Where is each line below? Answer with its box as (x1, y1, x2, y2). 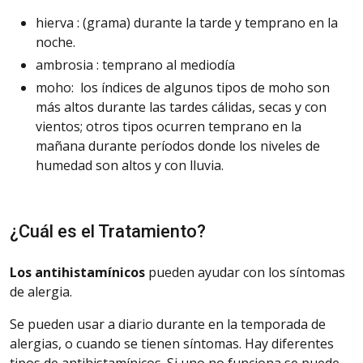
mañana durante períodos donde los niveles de (36, 136, 320, 155)
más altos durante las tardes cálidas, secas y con (36, 97, 327, 116)
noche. (36, 32, 75, 51)
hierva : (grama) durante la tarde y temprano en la (36, 13, 338, 32)
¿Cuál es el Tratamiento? (10, 220, 206, 241)
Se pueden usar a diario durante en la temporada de (10, 314, 326, 333)
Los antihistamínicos (10, 263, 145, 281)
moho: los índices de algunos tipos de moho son (36, 78, 330, 96)
